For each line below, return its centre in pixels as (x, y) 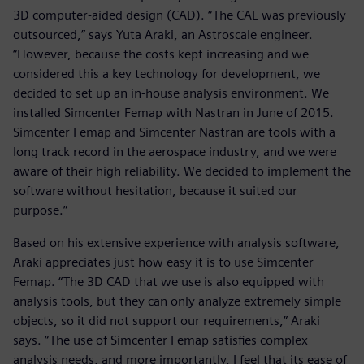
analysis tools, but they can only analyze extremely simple (177, 301)
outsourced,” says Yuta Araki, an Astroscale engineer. (163, 34)
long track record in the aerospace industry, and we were (175, 151)
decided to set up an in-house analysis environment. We (171, 93)
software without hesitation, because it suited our (155, 190)
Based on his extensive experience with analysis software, (176, 242)
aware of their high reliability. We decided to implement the (182, 171)
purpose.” (40, 210)
